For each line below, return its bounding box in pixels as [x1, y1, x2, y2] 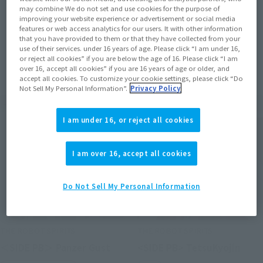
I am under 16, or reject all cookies [63, 114, 194, 124]
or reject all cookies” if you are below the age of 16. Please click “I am [19, 53, 238, 63]
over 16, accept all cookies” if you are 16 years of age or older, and [19, 63, 230, 73]
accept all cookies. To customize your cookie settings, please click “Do [19, 73, 244, 83]
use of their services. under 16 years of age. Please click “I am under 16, [19, 43, 241, 53]
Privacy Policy [130, 83, 181, 93]
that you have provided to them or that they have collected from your [19, 33, 241, 43]
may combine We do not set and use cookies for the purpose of [19, 3, 220, 13]
